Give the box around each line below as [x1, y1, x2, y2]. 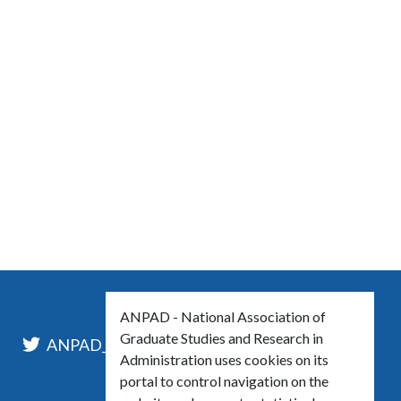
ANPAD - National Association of [120, 308, 326, 325]
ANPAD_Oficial [43, 335, 154, 354]
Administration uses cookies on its [120, 351, 328, 368]
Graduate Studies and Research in [120, 329, 323, 346]
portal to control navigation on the [120, 372, 328, 389]
